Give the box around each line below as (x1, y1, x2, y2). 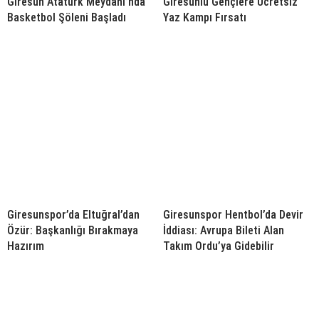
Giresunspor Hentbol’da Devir (163, 208, 303, 222)
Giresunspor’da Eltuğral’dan (7, 208, 140, 222)
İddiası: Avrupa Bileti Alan (163, 224, 284, 238)
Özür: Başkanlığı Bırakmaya (7, 224, 138, 238)
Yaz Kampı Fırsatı (163, 11, 246, 25)
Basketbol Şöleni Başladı (7, 11, 126, 25)
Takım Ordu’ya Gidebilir (163, 239, 274, 253)
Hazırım (7, 239, 44, 253)
